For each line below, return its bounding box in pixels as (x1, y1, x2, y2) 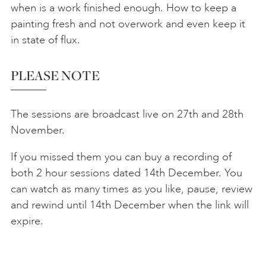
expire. (11, 214, 43, 227)
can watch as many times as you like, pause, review (11, 182, 252, 195)
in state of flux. (11, 33, 80, 46)
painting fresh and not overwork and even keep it (11, 17, 245, 30)
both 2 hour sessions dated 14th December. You (11, 166, 242, 179)
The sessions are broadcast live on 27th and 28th (11, 107, 243, 121)
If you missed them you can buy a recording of (11, 150, 232, 163)
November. (11, 123, 65, 137)
